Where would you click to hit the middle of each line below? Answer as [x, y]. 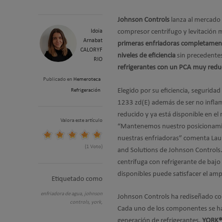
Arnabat [93, 41]
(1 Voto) [94, 147]
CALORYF [91, 50]
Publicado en [58, 80]
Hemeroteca [87, 80]
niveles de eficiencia [146, 56]
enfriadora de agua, [62, 194]
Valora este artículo [82, 121]
